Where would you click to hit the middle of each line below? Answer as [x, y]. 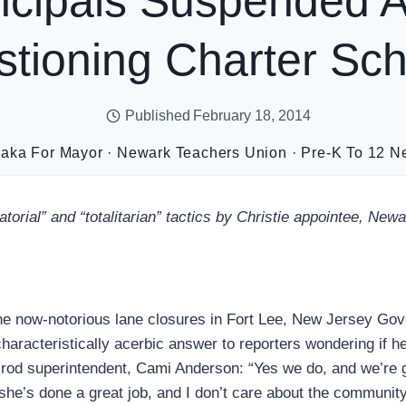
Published [158, 116]
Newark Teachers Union [202, 153]
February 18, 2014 [252, 116]
